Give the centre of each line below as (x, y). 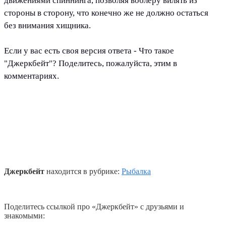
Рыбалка (136, 172)
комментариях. (32, 76)
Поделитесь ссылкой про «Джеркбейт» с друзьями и (94, 207)
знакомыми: (24, 216)
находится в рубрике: (83, 172)
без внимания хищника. (47, 26)
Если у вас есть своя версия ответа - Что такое (89, 51)
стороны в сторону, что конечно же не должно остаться (106, 13)
